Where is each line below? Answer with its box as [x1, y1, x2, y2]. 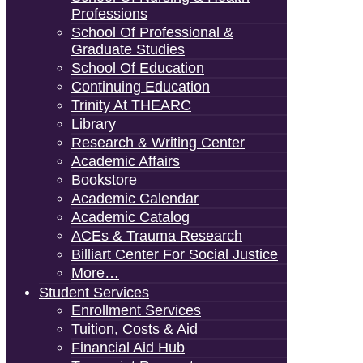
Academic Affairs [71, 153, 180, 170]
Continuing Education [71, 79, 210, 96]
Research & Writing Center [71, 135, 245, 152]
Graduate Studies [71, 41, 185, 58]
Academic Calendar [71, 190, 199, 207]
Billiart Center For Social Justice [71, 246, 278, 263]
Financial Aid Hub [71, 340, 185, 357]
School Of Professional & [71, 24, 233, 41]
